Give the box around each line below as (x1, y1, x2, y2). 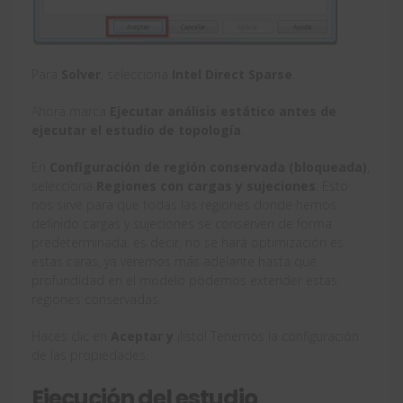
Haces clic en (31, 327, 111, 345)
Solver (61, 65, 101, 83)
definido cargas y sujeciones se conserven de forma (31, 214, 332, 232)
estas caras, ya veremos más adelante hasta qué (31, 252, 317, 270)
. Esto (316, 176, 348, 194)
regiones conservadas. (31, 290, 161, 308)
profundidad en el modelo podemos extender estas (31, 271, 337, 289)
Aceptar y (111, 327, 177, 345)
